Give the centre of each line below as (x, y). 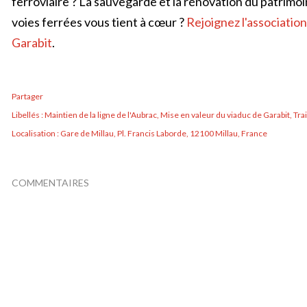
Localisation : (36, 133)
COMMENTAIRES (50, 183)
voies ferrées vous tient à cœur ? (99, 22)
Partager (27, 96)
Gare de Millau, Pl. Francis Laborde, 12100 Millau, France (164, 133)
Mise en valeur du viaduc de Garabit (225, 115)
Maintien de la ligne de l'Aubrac (101, 115)
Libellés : (27, 115)
